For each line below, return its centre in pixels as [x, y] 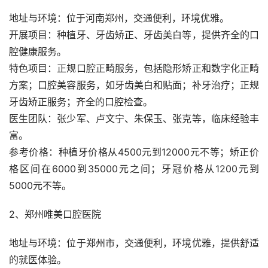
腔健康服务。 [38, 51]
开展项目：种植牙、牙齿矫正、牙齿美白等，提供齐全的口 [134, 34]
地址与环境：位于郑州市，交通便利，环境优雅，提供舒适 [134, 243]
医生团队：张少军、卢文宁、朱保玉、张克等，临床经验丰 [134, 118]
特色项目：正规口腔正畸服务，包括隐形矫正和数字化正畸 [134, 68]
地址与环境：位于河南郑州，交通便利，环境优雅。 [119, 18]
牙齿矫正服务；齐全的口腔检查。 [81, 101]
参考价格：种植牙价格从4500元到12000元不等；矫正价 [134, 152]
